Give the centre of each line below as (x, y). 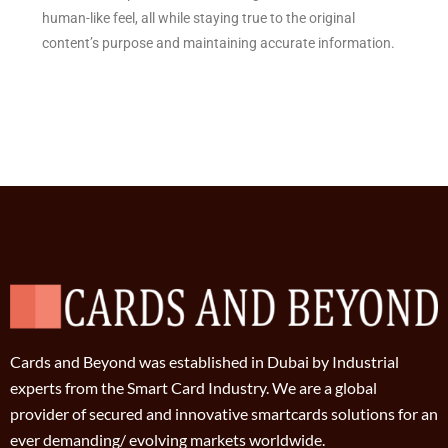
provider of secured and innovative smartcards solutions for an (224, 413)
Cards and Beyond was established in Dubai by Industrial (204, 361)
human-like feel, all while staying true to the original (199, 18)
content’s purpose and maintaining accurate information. (219, 43)
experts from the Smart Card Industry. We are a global (193, 387)
